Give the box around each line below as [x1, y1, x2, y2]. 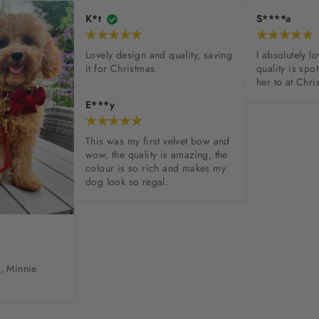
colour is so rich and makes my [85, 161, 226, 176]
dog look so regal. [85, 174, 169, 189]
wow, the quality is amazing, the [85, 147, 228, 162]
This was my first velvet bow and [85, 134, 230, 149]
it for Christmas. [85, 61, 158, 76]
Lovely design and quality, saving [85, 48, 233, 63]
